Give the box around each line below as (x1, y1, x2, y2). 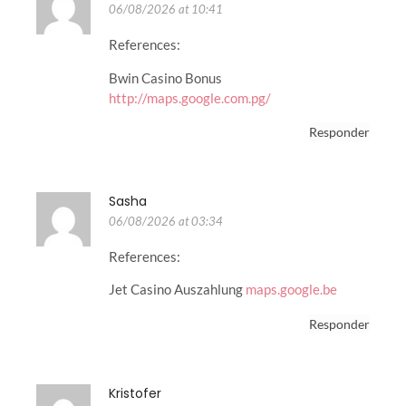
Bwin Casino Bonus (109, 69, 222, 86)
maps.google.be (246, 281, 337, 298)
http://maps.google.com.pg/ (109, 89, 271, 106)
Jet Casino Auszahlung (109, 281, 246, 298)
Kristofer (109, 383, 161, 402)
